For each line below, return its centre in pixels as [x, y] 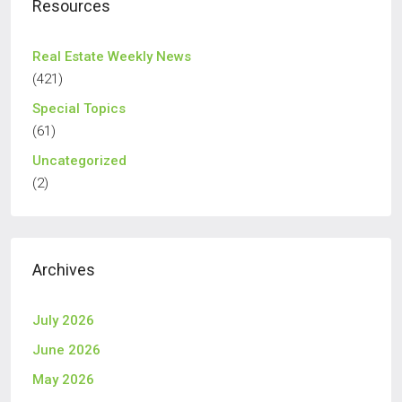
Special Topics [79, 109]
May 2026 [63, 380]
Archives [64, 270]
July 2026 [63, 320]
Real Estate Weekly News [112, 57]
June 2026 [66, 350]
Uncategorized [79, 161]
